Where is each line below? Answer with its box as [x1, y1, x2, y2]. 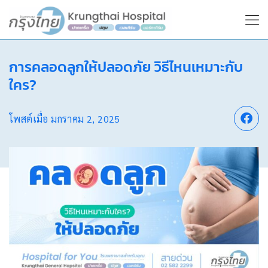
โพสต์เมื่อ [9, 112, 51, 125]
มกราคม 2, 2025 [51, 112, 120, 125]
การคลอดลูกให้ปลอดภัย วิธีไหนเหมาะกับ [9, 56, 243, 77]
